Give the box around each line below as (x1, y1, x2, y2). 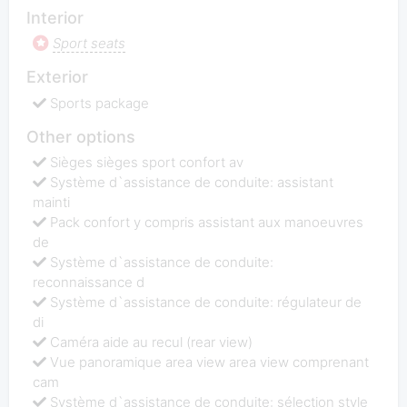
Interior (25, 7, 84, 27)
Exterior (25, 67, 88, 87)
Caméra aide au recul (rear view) (50, 333, 253, 352)
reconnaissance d (33, 273, 145, 292)
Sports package (50, 94, 150, 112)
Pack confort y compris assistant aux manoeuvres (50, 213, 364, 232)
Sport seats (53, 35, 126, 53)
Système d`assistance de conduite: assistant (50, 174, 334, 192)
